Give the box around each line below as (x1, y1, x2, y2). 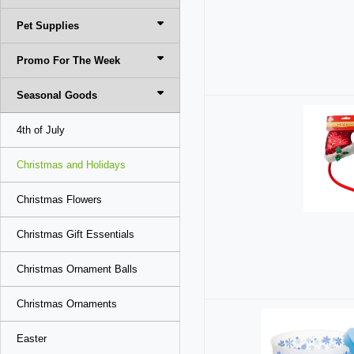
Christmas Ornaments (17, 298, 117, 310)
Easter (17, 333, 47, 345)
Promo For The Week (17, 55, 120, 66)
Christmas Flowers (17, 194, 102, 205)
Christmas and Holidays (17, 159, 126, 171)
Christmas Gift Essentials (17, 228, 134, 240)
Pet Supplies (17, 20, 79, 32)
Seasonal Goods (17, 89, 97, 101)
